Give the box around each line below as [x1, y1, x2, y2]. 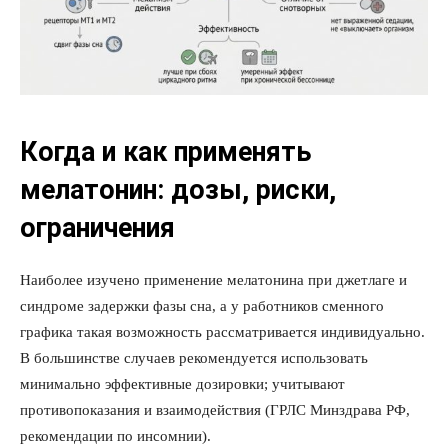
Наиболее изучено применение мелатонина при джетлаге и [20, 272, 407, 289]
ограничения [20, 212, 175, 245]
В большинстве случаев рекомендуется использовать [20, 350, 368, 367]
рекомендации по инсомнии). [20, 428, 211, 445]
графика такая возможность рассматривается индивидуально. [20, 324, 425, 341]
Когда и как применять [20, 136, 311, 169]
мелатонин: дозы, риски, [20, 174, 336, 207]
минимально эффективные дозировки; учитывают [20, 376, 345, 393]
